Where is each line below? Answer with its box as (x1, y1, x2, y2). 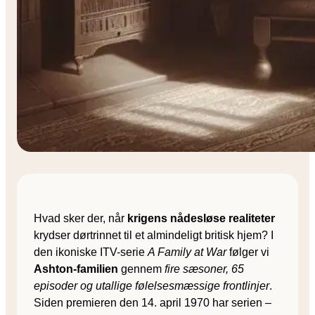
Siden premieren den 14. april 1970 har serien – (34, 296, 271, 309)
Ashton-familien (34, 262, 118, 275)
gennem (118, 262, 165, 275)
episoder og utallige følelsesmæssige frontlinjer (34, 279, 269, 292)
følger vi (226, 245, 269, 258)
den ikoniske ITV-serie (34, 245, 148, 258)
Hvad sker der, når (34, 212, 127, 224)
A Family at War (148, 245, 226, 258)
